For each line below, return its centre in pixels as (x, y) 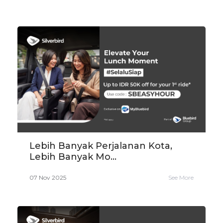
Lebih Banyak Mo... (73, 157)
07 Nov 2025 (48, 177)
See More (181, 177)
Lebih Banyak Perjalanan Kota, (101, 146)
